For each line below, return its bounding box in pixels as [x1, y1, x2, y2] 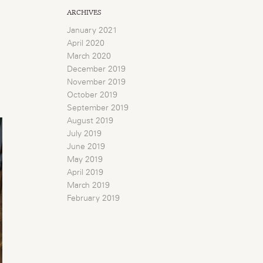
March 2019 [67, 181, 110, 190]
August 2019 [67, 117, 114, 125]
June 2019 [67, 143, 106, 151]
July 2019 [67, 130, 102, 138]
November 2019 [67, 78, 126, 86]
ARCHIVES [67, 8, 102, 17]
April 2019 [67, 168, 104, 177]
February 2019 [67, 194, 120, 203]
